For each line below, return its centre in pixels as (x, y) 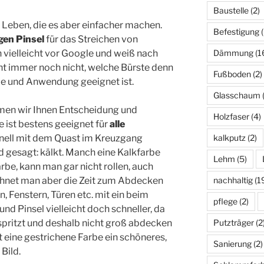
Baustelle (231, 11)
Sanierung (232, 244)
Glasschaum (237, 95)
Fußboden (232, 74)
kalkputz (229, 138)
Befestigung (236, 32)
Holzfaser (231, 117)
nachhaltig (233, 180)
